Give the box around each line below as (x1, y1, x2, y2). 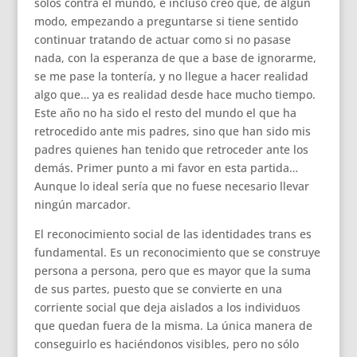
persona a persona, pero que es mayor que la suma (33, 263, 311, 278)
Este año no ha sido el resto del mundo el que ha (33, 105, 296, 120)
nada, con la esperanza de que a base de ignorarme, (33, 50, 316, 65)
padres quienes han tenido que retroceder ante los (33, 142, 308, 157)
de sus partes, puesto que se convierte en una (33, 281, 282, 296)
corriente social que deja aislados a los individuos (33, 300, 300, 315)
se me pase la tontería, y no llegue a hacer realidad (33, 69, 308, 84)
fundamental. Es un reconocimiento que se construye (33, 245, 320, 260)
